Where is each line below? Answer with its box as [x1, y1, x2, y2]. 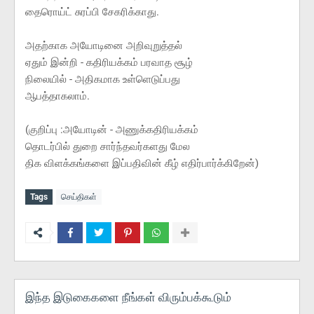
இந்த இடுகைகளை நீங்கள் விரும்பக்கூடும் [25, 290, 231, 305]
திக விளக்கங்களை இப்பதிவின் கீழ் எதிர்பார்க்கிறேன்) [25, 157, 259, 170]
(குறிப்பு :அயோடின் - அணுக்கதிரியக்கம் [25, 123, 198, 137]
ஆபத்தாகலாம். [25, 90, 90, 103]
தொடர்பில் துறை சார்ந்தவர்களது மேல [25, 140, 190, 153]
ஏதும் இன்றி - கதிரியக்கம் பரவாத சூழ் [25, 56, 193, 69]
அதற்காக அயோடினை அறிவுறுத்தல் [25, 39, 182, 53]
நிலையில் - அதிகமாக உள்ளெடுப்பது [25, 73, 180, 86]
